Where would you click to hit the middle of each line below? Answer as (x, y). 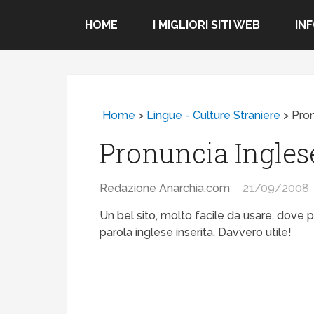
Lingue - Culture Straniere (214, 116)
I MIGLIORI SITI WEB (206, 25)
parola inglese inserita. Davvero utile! (196, 233)
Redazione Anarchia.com (165, 189)
